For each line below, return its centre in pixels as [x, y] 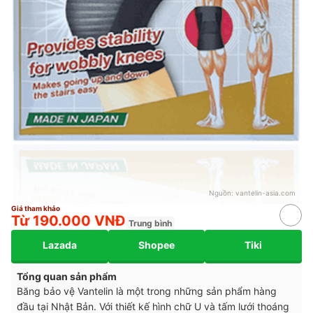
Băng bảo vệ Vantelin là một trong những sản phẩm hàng [147, 291]
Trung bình [150, 223]
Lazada [59, 245]
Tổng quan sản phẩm [67, 276]
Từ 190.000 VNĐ [68, 220]
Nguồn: [222, 192]
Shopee [156, 245]
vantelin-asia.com [265, 192]
